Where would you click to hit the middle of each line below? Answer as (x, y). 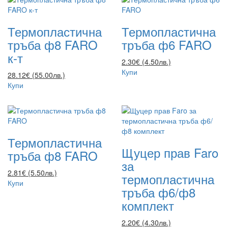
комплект (148, 205)
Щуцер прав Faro (170, 152)
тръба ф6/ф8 (159, 192)
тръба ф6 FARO (167, 44)
